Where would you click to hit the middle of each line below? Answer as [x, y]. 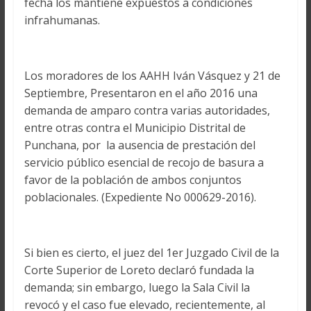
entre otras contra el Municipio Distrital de [135, 128]
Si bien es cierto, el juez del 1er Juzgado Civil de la [153, 253]
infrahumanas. [62, 20]
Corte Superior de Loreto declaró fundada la [139, 270]
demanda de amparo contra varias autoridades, [147, 111]
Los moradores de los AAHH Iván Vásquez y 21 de [152, 76]
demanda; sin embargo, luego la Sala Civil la [137, 288]
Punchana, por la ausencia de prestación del [140, 145]
